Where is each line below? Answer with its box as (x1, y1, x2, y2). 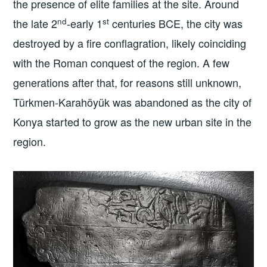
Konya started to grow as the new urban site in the (13, 114, 252, 130)
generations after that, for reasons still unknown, (13, 74, 242, 91)
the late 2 (13, 15, 58, 32)
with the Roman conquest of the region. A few (13, 55, 230, 71)
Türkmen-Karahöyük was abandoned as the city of (13, 94, 252, 110)
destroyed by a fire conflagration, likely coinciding (13, 35, 247, 51)
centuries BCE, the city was (109, 15, 243, 32)
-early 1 (67, 15, 103, 32)
